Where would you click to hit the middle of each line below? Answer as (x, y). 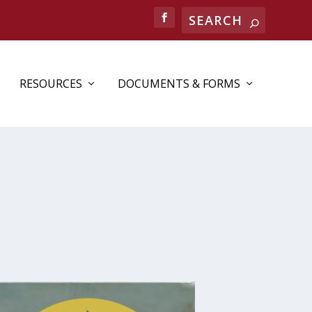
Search (201, 17)
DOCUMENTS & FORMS (179, 83)
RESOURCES (50, 83)
